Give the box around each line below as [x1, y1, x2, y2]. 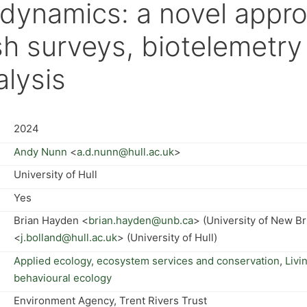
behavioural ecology [14, 271, 112, 284]
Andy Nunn [14, 145, 67, 158]
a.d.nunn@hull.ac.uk [77, 145, 174, 158]
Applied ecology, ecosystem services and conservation [14, 254, 280, 267]
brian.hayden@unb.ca [88, 214, 193, 227]
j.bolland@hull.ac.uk [21, 231, 117, 244]
